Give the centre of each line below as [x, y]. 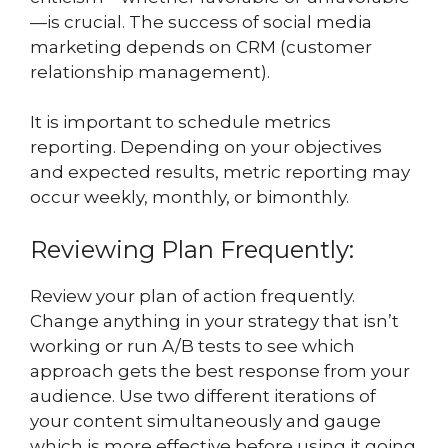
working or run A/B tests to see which [192, 345]
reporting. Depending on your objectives [206, 147]
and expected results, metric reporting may [220, 172]
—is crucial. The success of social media [201, 21]
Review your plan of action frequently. [192, 295]
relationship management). [150, 71]
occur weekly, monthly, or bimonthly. [189, 197]
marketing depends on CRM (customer [201, 46]
